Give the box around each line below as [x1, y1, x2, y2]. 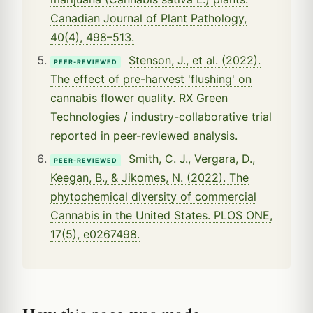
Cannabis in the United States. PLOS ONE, [50, 208, 272, 222]
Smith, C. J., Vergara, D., [129, 151, 255, 166]
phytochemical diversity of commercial [50, 189, 256, 203]
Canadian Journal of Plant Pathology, [50, 10, 247, 25]
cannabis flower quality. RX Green [50, 90, 228, 105]
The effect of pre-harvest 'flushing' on [50, 71, 252, 86]
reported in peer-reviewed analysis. [50, 128, 238, 143]
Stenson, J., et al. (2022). [129, 52, 261, 67]
